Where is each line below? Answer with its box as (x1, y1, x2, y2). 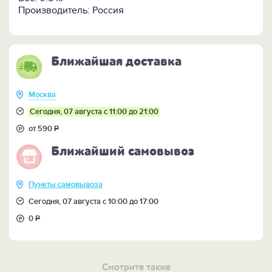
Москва (29, 90, 56, 100)
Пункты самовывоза (29, 180, 103, 190)
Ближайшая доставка (51, 53, 182, 70)
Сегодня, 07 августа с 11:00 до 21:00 (30, 107, 158, 117)
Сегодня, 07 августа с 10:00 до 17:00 (29, 197, 158, 207)
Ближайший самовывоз (51, 143, 194, 160)
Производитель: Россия (18, 4, 124, 17)
